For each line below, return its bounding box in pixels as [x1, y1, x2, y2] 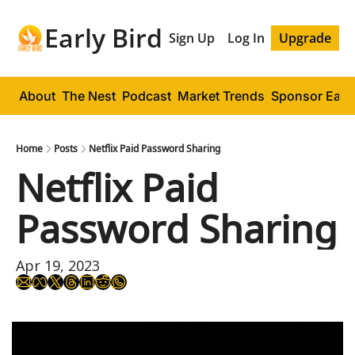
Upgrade [279, 29, 331, 47]
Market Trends [177, 88, 265, 104]
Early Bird [44, 21, 162, 55]
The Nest [62, 88, 116, 104]
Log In [227, 29, 265, 47]
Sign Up [169, 29, 215, 47]
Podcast [122, 88, 171, 104]
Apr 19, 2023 [16, 256, 100, 275]
